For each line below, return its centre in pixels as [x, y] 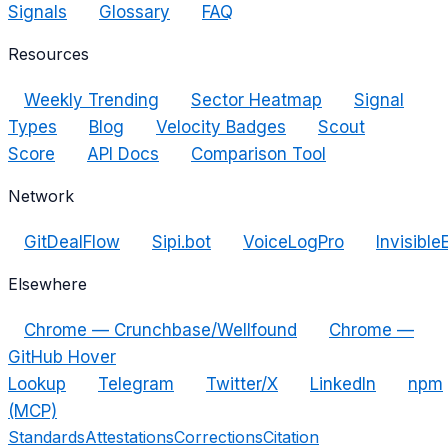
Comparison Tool [258, 154]
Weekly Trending [91, 100]
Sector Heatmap [256, 100]
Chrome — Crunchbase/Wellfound [160, 330]
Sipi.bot [181, 242]
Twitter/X [242, 384]
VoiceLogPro [293, 242]
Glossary [134, 12]
